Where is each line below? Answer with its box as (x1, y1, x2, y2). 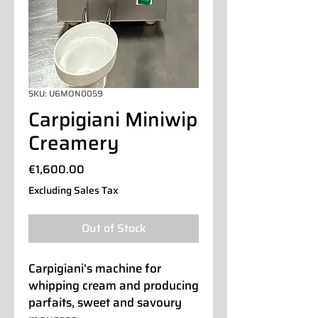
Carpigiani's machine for (28, 258, 161, 278)
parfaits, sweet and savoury (28, 292, 182, 312)
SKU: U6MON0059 (28, 86, 103, 100)
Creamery (28, 126, 119, 158)
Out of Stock (81, 219, 146, 237)
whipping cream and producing (28, 275, 199, 295)
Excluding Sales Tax (28, 182, 119, 198)
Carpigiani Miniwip (28, 103, 197, 135)
